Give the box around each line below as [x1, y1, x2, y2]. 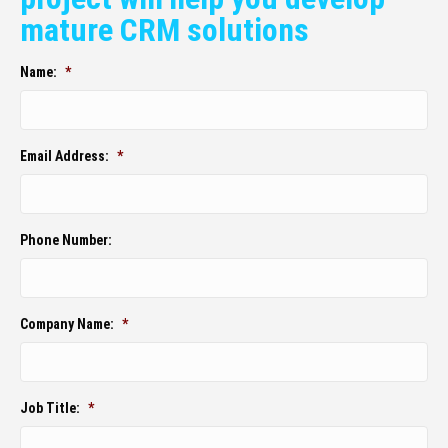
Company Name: [20, 316, 114, 333]
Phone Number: [20, 232, 112, 249]
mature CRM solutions [20, 11, 309, 50]
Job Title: [20, 400, 80, 417]
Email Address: [20, 148, 109, 165]
